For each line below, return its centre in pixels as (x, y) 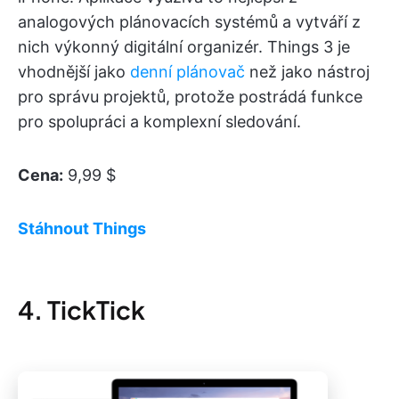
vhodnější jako (74, 71)
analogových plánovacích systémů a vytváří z (189, 21)
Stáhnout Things (82, 228)
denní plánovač (187, 71)
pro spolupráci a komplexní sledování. (159, 121)
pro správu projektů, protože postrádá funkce (190, 96)
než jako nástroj (307, 71)
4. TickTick (81, 309)
